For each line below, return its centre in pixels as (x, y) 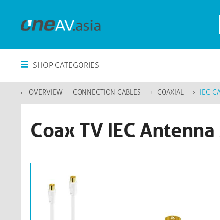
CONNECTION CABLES (107, 93)
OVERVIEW (46, 93)
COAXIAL (170, 93)
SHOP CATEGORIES (65, 65)
